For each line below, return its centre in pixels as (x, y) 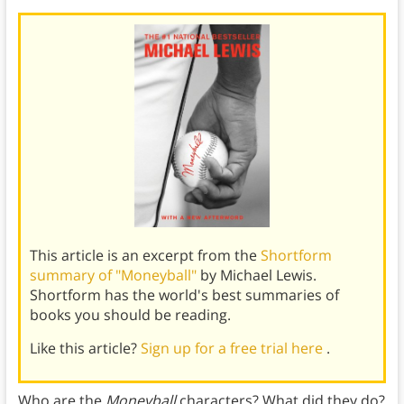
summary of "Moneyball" (115, 275)
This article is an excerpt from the (145, 256)
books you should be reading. (130, 315)
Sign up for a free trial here (233, 349)
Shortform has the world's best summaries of (184, 295)
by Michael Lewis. (258, 275)
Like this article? (85, 349)
